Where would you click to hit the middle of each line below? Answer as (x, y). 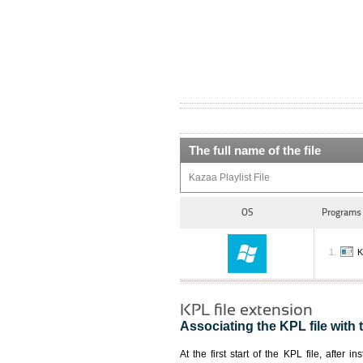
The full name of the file (255, 150)
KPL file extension (246, 310)
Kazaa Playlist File (229, 177)
